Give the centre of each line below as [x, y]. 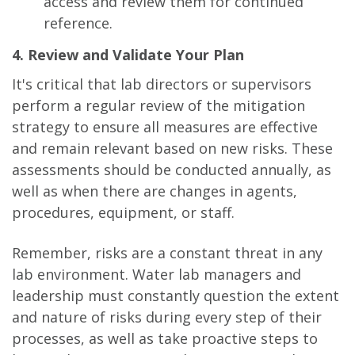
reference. [78, 23]
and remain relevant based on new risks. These [172, 148]
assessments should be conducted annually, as [172, 169]
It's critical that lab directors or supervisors [162, 84]
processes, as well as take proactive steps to [165, 338]
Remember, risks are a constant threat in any [167, 252]
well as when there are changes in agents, [155, 191]
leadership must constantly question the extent [176, 295]
